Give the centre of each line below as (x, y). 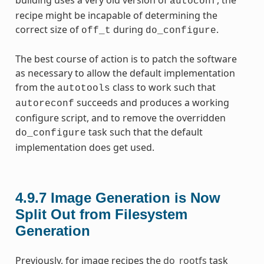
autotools (83, 88)
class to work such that (163, 87)
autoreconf (44, 103)
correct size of (48, 29)
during (128, 29)
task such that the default (144, 132)
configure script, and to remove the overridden (120, 118)
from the (36, 87)
